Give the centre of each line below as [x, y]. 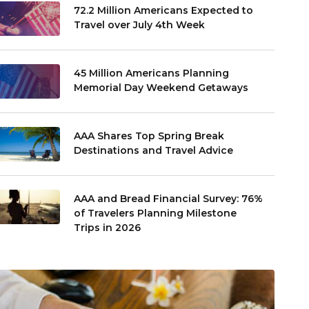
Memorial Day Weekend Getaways [161, 87]
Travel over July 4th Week [140, 24]
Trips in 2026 [108, 227]
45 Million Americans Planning [152, 73]
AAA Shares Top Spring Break [149, 136]
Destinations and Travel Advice [155, 150]
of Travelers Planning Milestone [156, 213]
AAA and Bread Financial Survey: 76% [169, 198]
